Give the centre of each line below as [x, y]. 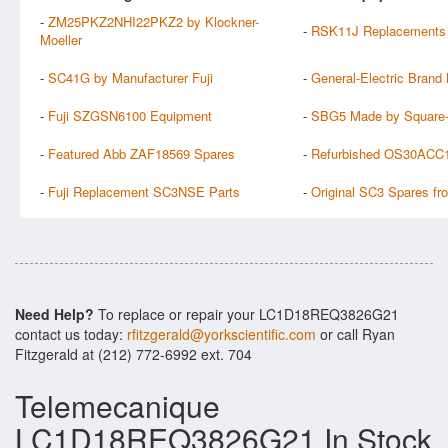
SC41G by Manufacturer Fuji [130, 77]
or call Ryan [355, 334]
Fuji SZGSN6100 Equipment [130, 115]
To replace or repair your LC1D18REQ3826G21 [246, 314]
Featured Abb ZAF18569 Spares [141, 153]
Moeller [61, 39]
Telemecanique [117, 405]
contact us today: [71, 334]
